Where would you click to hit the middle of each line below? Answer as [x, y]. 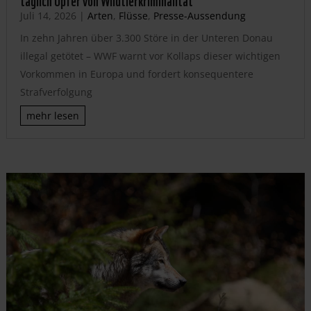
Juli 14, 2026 [48, 15]
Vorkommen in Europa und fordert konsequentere [136, 74]
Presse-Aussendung [199, 15]
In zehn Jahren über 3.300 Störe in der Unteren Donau [146, 37]
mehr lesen [52, 115]
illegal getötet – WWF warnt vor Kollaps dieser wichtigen [150, 56]
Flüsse [133, 15]
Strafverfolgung [56, 92]
